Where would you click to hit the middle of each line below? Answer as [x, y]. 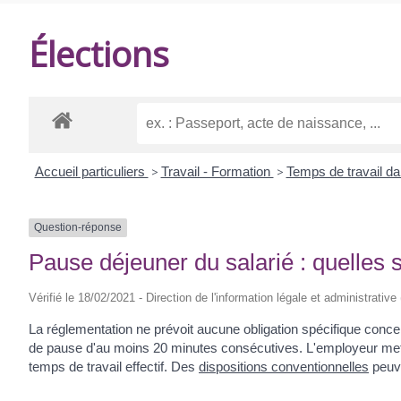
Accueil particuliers [91, 172]
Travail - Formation [217, 172]
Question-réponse [78, 228]
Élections [99, 53]
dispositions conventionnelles [284, 366]
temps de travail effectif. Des [114, 366]
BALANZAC [81, 78]
